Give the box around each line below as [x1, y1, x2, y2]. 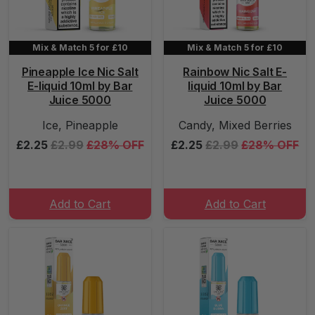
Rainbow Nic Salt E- [183, 65, 288, 79]
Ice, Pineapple [41, 118, 118, 132]
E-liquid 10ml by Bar [27, 79, 133, 93]
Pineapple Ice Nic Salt [21, 65, 139, 79]
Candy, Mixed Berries [178, 118, 292, 132]
